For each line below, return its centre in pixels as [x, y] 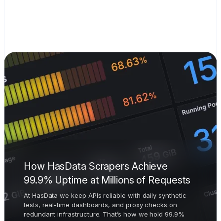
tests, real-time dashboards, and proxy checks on [100, 205]
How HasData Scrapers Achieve [96, 166]
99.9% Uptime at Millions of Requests [107, 180]
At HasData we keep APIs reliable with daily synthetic [105, 195]
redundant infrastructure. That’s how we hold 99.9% [104, 214]
